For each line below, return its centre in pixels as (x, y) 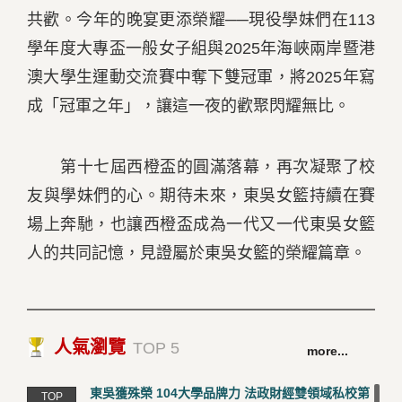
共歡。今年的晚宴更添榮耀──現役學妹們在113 (201, 20)
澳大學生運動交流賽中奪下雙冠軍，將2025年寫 (201, 77)
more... (328, 351)
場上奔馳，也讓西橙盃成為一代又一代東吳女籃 (201, 224)
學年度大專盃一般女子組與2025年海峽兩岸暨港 (201, 48)
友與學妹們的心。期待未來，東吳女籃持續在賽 (201, 196)
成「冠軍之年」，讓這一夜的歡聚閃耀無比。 (188, 106)
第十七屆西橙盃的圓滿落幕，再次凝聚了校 (201, 167)
